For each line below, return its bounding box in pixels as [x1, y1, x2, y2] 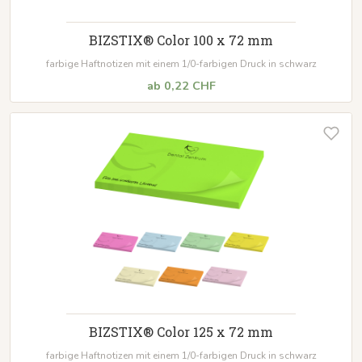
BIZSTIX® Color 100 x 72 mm [89, 31, 273, 48]
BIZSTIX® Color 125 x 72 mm [89, 322, 273, 340]
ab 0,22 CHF [146, 77, 216, 94]
